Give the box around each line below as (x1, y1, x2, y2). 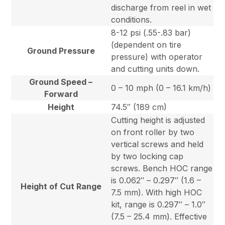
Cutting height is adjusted (111, 115, 205, 126)
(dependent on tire (111, 40, 182, 50)
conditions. (111, 15, 152, 25)
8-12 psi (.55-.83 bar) (111, 28, 191, 38)
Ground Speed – (29, 77, 93, 87)
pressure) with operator (111, 52, 203, 62)
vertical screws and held (111, 139, 204, 150)
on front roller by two (111, 127, 195, 138)
